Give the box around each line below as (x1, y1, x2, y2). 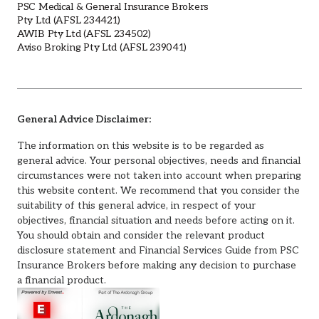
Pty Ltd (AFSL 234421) (17, 14, 121, 26)
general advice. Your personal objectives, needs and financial (17, 154, 300, 167)
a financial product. (17, 273, 106, 286)
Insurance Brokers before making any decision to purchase (17, 258, 296, 271)
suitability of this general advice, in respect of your (17, 199, 256, 211)
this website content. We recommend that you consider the (17, 184, 300, 197)
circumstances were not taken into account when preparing (17, 169, 301, 182)
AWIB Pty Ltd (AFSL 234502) (17, 27, 151, 40)
